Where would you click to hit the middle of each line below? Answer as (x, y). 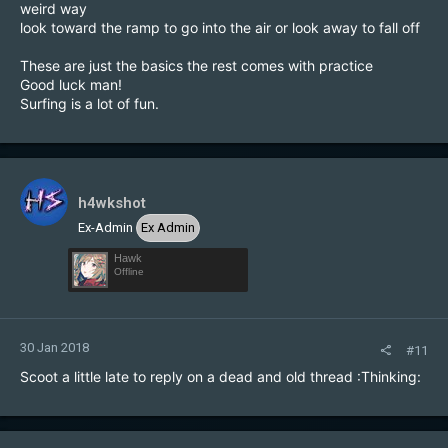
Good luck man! (71, 84)
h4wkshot (112, 203)
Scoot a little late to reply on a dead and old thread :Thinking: (220, 376)
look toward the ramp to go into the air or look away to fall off (220, 27)
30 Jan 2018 (54, 347)
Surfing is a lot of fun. (89, 103)
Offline (129, 271)
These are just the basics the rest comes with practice (196, 65)
